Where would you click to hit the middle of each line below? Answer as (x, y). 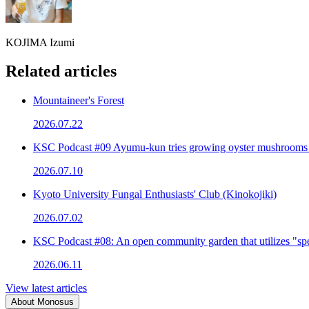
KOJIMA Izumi (40, 42)
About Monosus (42, 302)
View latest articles (46, 288)
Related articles (61, 71)
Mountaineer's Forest (79, 101)
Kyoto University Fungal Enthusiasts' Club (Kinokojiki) (155, 195)
